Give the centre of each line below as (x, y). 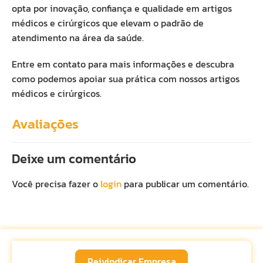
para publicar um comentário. (185, 184)
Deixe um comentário (74, 159)
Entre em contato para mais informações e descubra (123, 64)
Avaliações (45, 124)
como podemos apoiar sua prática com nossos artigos (126, 79)
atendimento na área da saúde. (78, 38)
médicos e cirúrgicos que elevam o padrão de (108, 23)
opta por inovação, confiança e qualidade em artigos (122, 8)
